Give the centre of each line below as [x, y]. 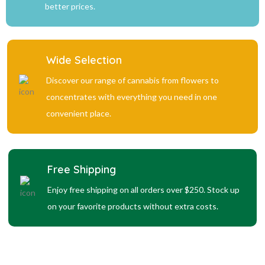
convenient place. [79, 113]
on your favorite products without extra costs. [133, 206]
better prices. [70, 6]
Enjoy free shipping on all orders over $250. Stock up [143, 190]
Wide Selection [84, 60]
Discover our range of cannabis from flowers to [132, 80]
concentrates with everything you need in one [132, 97]
